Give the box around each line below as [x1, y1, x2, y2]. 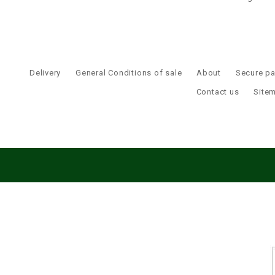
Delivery [29, 68, 61, 77]
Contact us [196, 87, 239, 96]
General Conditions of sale [76, 68, 182, 77]
